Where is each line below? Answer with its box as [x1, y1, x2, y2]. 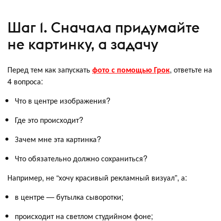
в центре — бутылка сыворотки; [15, 191, 123, 203]
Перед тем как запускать [7, 64, 92, 75]
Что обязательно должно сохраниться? [15, 152, 147, 164]
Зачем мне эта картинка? [15, 133, 101, 145]
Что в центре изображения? [15, 95, 110, 107]
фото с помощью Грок [92, 64, 170, 75]
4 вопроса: [7, 75, 43, 87]
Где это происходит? [15, 114, 83, 126]
